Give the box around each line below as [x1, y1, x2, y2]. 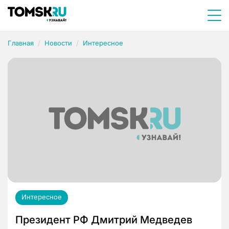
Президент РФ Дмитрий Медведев [15, 214, 192, 226]
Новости [44, 39, 72, 47]
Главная [8, 39, 34, 47]
